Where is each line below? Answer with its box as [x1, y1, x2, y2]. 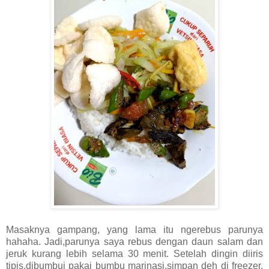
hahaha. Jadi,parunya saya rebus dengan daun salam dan [6, 236, 263, 247]
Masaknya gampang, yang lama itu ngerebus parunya [6, 224, 263, 235]
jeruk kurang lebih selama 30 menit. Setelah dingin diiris [6, 248, 263, 259]
